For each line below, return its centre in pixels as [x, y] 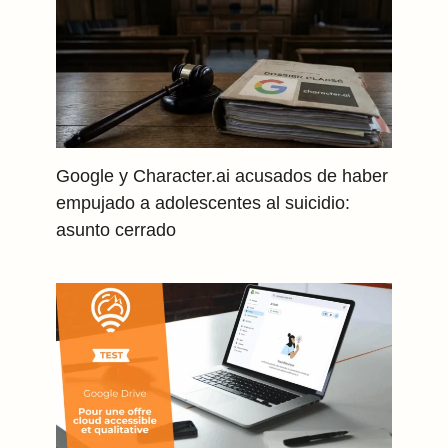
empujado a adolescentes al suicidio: [203, 203]
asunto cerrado [116, 230]
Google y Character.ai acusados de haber [222, 176]
